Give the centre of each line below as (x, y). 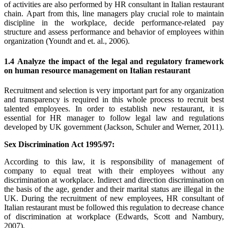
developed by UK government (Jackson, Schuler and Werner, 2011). (114, 127)
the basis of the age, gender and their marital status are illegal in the (114, 189)
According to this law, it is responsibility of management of (114, 161)
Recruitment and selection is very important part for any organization (114, 90)
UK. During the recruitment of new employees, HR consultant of (114, 198)
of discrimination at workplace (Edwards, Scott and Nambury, (114, 216)
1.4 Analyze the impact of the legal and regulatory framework (114, 61)
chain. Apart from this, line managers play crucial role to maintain (114, 14)
